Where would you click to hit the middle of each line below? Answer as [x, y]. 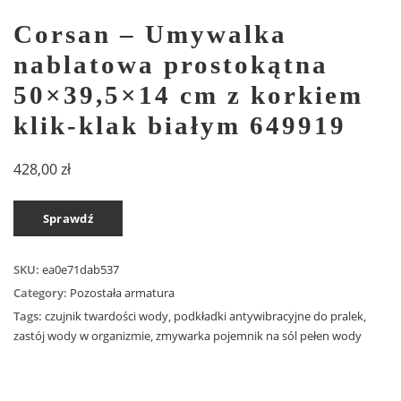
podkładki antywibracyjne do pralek [269, 316]
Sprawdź [68, 218]
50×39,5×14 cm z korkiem [188, 95]
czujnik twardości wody [107, 316]
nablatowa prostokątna [171, 65]
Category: [42, 293]
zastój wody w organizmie [82, 336]
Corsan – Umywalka [150, 34]
